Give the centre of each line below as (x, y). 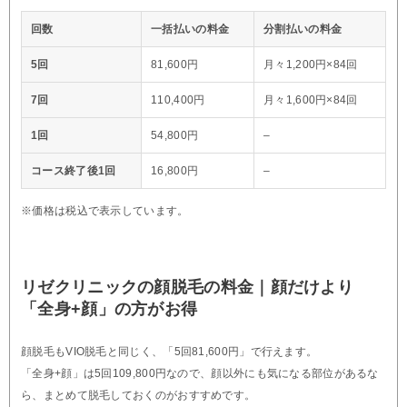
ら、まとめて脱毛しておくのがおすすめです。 (139, 395)
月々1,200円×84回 (311, 64)
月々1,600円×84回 (311, 99)
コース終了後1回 (74, 170)
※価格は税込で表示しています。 (105, 210)
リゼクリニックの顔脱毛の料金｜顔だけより (187, 287)
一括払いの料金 (190, 29)
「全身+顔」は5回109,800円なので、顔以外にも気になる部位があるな (200, 373)
